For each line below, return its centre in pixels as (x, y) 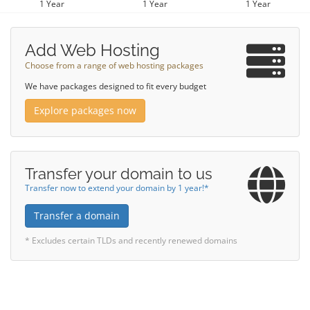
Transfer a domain (77, 216)
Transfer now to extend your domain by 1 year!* (117, 188)
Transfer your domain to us (119, 174)
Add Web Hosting (92, 50)
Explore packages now (85, 110)
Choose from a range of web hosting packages (114, 65)
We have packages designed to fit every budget (116, 86)
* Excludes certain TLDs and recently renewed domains (131, 240)
